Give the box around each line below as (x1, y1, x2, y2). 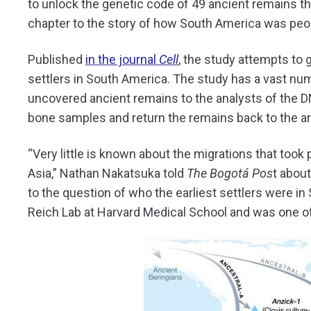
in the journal (85, 51, 159, 67)
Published (28, 51, 85, 67)
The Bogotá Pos (184, 165, 273, 180)
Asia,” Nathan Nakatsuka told (28, 165, 184, 180)
